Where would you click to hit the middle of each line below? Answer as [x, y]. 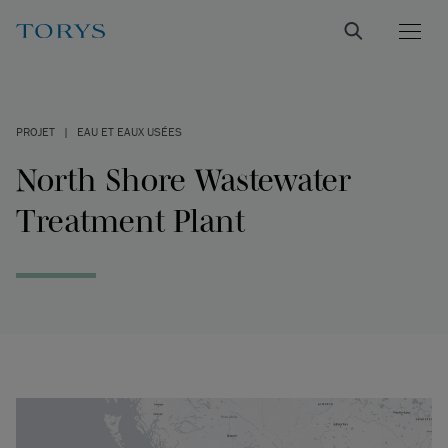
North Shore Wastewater [183, 179]
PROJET [35, 131]
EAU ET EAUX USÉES [129, 131]
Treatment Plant [130, 220]
